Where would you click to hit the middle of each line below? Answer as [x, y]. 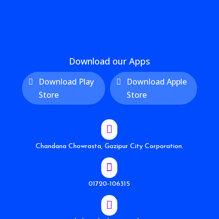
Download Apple [156, 81]
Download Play [66, 81]
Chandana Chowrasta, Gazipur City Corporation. [109, 147]
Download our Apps [109, 61]
